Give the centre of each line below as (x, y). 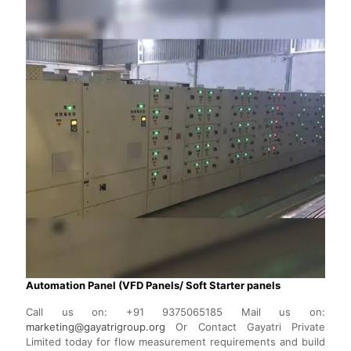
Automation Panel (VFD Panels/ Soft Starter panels (153, 286)
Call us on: (76, 312)
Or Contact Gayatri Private (245, 327)
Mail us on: (274, 312)
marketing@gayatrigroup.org (96, 327)
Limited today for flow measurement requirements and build (175, 342)
